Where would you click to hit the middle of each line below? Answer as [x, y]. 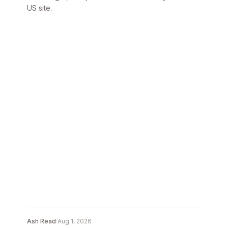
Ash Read [42, 221]
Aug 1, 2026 [75, 221]
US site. [40, 8]
